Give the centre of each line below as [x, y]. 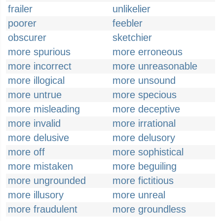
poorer [22, 23]
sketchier [132, 37]
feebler [128, 23]
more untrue [35, 95]
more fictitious [143, 181]
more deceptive [146, 109]
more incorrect [40, 66]
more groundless [149, 209]
